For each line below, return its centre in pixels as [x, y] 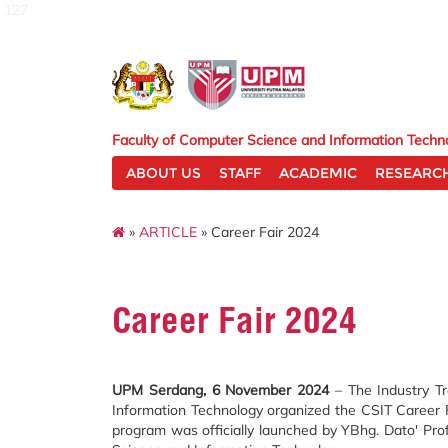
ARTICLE [168, 230]
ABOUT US [163, 172]
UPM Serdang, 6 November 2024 [221, 389]
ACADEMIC [318, 172]
